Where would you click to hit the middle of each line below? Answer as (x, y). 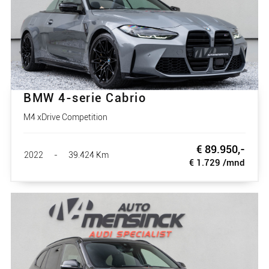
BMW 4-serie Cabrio (85, 98)
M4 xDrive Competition (65, 117)
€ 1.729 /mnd (217, 163)
